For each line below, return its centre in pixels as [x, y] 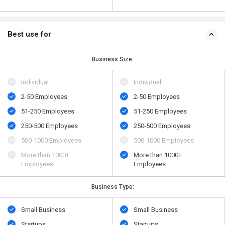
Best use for [29, 34]
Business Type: [113, 187]
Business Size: [113, 60]
